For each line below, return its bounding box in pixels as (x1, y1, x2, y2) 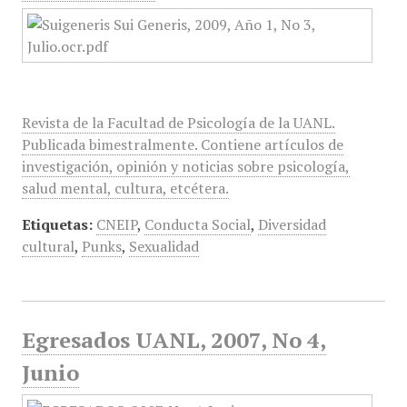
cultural (21, 236, 74, 256)
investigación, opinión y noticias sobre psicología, (21, 156, 350, 176)
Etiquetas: (21, 214, 93, 234)
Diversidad (257, 214, 326, 234)
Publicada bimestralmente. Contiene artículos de (21, 134, 343, 154)
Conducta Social (144, 214, 251, 234)
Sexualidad (128, 236, 199, 256)
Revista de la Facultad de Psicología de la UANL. (21, 113, 335, 133)
